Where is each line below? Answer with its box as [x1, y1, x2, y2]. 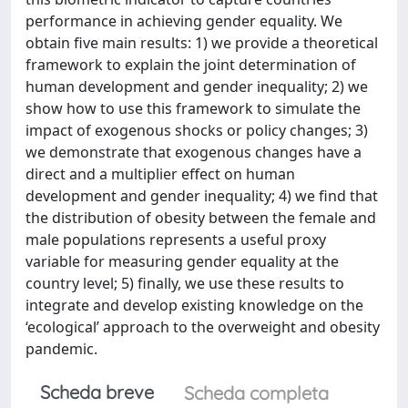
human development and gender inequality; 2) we [25, 76, 368, 97]
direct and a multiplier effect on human [25, 164, 295, 184]
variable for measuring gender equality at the [25, 251, 339, 271]
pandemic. [25, 339, 97, 359]
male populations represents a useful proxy [25, 229, 326, 250]
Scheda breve [40, 381, 154, 403]
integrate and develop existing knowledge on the [25, 295, 363, 315]
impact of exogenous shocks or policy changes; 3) [25, 120, 368, 140]
